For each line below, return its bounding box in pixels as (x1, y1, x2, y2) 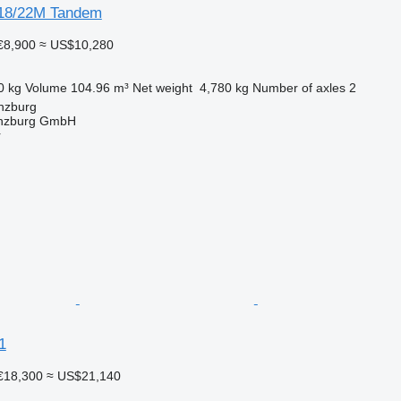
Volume (24, 80, 67, 95)
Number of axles (252, 80, 346, 95)
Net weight (132, 80, 192, 95)
